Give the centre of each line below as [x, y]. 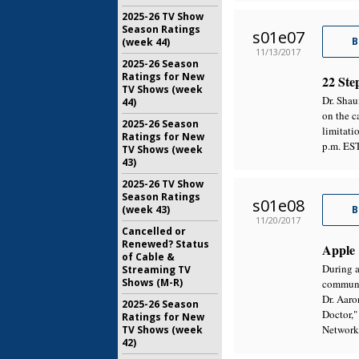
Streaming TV [156, 270]
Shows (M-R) [152, 282]
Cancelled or [154, 231]
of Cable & [148, 257]
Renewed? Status [165, 244]
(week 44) [146, 42]
